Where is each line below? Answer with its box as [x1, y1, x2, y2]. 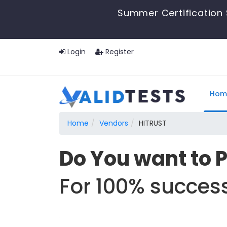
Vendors [99, 118, 128, 128]
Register [103, 47, 134, 57]
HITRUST [139, 118, 167, 128]
